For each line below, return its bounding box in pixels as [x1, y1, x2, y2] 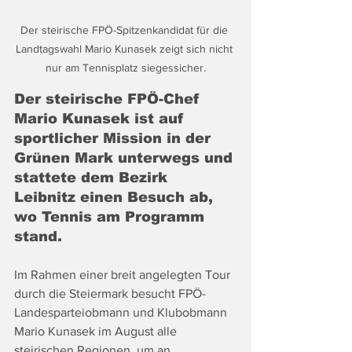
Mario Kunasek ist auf [14, 111, 189, 127]
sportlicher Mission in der [14, 130, 215, 147]
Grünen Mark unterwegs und [14, 150, 237, 167]
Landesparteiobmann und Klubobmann [14, 306, 230, 320]
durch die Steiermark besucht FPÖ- [14, 287, 206, 301]
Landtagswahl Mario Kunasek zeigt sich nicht [16, 42, 236, 56]
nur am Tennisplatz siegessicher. [46, 61, 206, 75]
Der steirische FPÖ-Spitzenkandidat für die [20, 24, 231, 37]
